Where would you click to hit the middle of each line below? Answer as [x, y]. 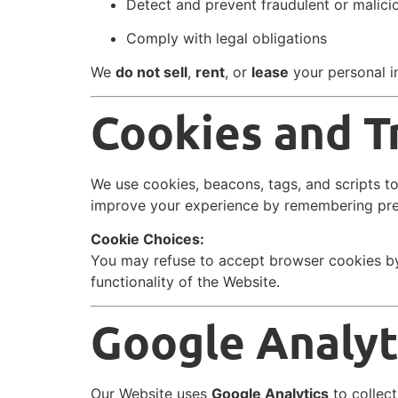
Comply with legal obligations [227, 39]
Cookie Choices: [147, 239]
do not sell [151, 72]
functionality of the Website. [185, 282]
